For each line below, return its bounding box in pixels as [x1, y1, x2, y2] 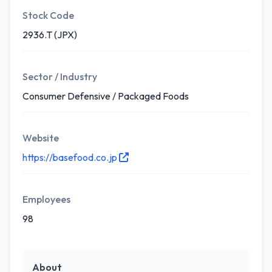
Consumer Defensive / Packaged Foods [22, 90, 189, 102]
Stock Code [22, 9, 74, 21]
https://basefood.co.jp [22, 151, 119, 163]
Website [22, 132, 59, 144]
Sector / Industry [22, 70, 97, 83]
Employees [22, 193, 70, 205]
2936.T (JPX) [22, 29, 77, 41]
